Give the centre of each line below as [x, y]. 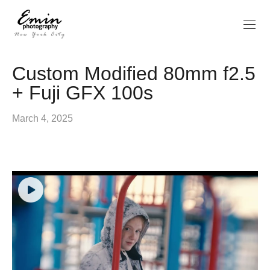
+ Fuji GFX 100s [83, 93]
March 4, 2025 [42, 118]
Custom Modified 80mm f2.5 [134, 73]
